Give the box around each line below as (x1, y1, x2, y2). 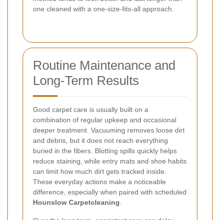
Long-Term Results (33, 73, 139, 88)
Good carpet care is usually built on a (33, 105, 148, 113)
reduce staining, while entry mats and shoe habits (33, 157, 187, 165)
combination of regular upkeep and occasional (33, 115, 176, 124)
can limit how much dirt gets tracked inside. (33, 167, 166, 175)
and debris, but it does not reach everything (33, 136, 168, 144)
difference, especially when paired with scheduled (33, 188, 187, 196)
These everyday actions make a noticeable (33, 177, 166, 186)
